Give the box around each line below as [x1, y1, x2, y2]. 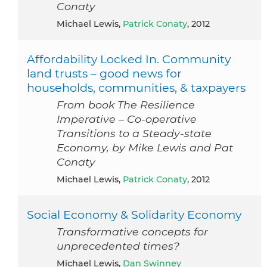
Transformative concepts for [57, 225, 208, 238]
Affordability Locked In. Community [27, 51, 231, 66]
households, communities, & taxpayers [27, 80, 246, 95]
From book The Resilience [57, 98, 195, 111]
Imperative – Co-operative [57, 112, 197, 125]
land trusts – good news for [27, 66, 182, 80]
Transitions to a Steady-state [57, 126, 212, 139]
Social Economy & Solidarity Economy [27, 207, 241, 222]
